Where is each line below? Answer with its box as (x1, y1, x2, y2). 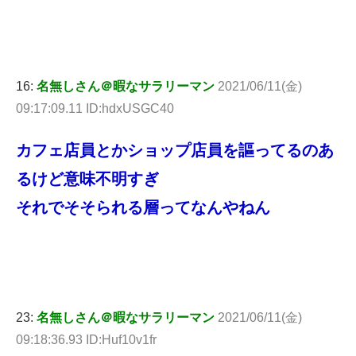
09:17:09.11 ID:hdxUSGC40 (16, 101, 174, 115)
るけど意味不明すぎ (16, 169, 159, 188)
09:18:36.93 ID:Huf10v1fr (16, 332, 157, 346)
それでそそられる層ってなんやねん (16, 198, 270, 216)
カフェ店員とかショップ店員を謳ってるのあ (16, 141, 334, 159)
